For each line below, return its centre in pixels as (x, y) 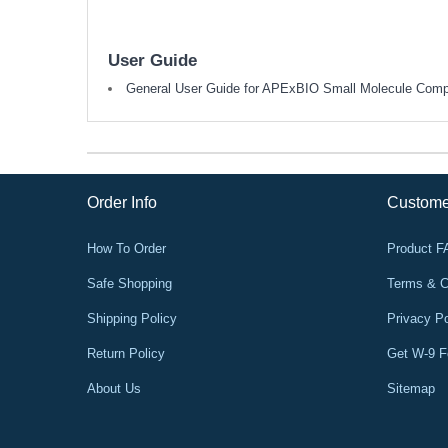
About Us (114, 389)
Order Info (122, 203)
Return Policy (126, 354)
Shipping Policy (132, 319)
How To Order (126, 249)
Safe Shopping (129, 284)
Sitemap (411, 389)
